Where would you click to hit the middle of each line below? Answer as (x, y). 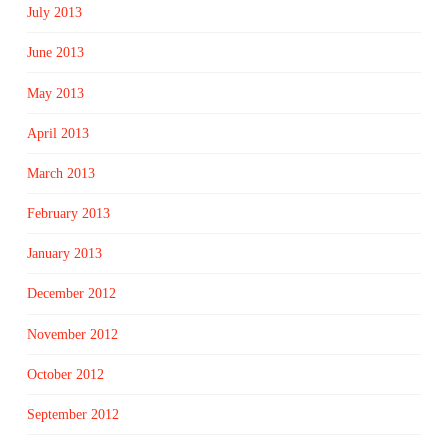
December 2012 (71, 294)
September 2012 (72, 414)
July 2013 (54, 13)
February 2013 (68, 214)
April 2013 (57, 133)
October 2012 (65, 374)
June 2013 (55, 53)
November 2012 (72, 334)
